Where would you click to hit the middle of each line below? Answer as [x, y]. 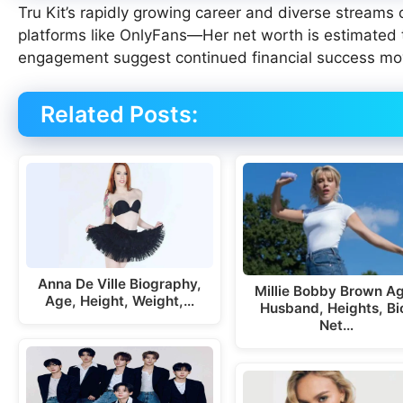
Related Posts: [119, 115]
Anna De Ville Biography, [119, 283]
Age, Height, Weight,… [119, 300]
